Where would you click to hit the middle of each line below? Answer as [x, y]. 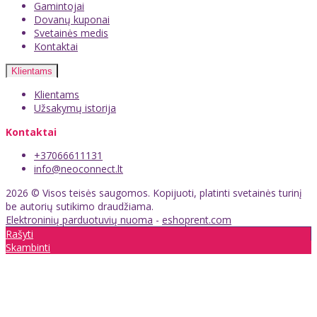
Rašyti [19, 234]
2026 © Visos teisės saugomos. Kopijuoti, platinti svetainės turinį [154, 193]
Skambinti [28, 248]
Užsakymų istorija [75, 108]
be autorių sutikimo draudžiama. [80, 207]
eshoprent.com [197, 220]
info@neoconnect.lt [79, 169]
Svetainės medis [71, 33]
